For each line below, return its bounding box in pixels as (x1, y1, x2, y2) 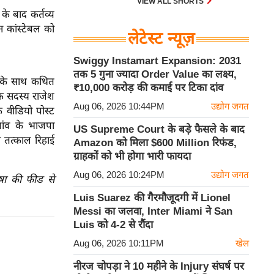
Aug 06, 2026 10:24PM (73, 169, 165, 180)
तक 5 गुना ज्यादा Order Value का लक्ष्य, (73, 68, 237, 80)
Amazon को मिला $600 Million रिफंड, (73, 137, 237, 149)
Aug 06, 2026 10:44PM (73, 101, 165, 111)
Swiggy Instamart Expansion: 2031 (73, 55, 241, 67)
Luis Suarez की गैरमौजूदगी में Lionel (73, 192, 231, 204)
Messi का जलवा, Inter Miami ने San (73, 206, 232, 217)
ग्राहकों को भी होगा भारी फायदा (73, 150, 191, 162)
